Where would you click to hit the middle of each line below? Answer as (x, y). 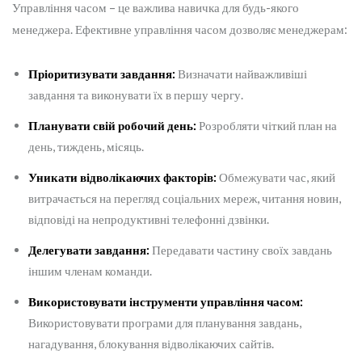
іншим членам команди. (90, 271)
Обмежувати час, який (276, 177)
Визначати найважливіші (241, 74)
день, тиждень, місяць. (86, 147)
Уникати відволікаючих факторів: (122, 177)
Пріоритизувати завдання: (102, 74)
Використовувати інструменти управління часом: (166, 302)
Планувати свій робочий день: (112, 126)
